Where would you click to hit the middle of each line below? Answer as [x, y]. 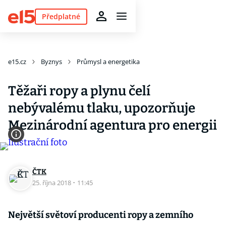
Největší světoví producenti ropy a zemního [101, 215]
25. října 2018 [52, 183]
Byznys [51, 62]
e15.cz [17, 62]
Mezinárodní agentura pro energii [112, 125]
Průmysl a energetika [108, 62]
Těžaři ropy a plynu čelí [79, 91]
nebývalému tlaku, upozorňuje [102, 108]
